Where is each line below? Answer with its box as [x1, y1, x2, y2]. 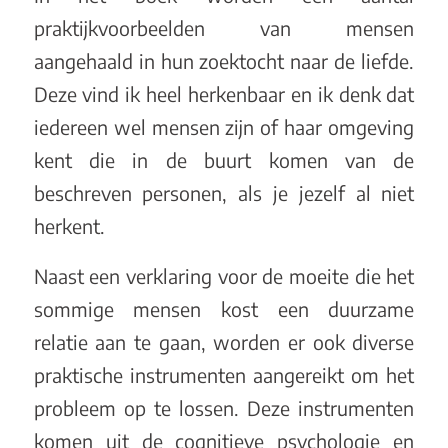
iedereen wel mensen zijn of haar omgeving [33, 115, 415, 140]
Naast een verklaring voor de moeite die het [33, 263, 415, 288]
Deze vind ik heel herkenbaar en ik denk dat [33, 82, 415, 107]
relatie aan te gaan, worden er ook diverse [33, 329, 415, 354]
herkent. [33, 214, 105, 239]
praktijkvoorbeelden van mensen [33, 16, 415, 41]
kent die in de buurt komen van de [33, 148, 415, 173]
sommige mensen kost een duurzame [33, 296, 415, 321]
